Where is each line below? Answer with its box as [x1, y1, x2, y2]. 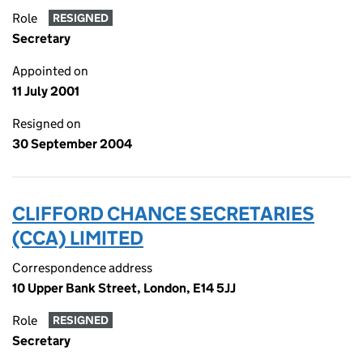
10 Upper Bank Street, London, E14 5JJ [12, 280, 236, 296]
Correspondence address [12, 260, 152, 275]
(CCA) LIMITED [12, 226, 143, 250]
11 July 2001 [12, 83, 79, 99]
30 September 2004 [12, 136, 132, 152]
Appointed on [12, 63, 88, 79]
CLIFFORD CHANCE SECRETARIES [12, 202, 314, 225]
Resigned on [12, 116, 81, 131]
